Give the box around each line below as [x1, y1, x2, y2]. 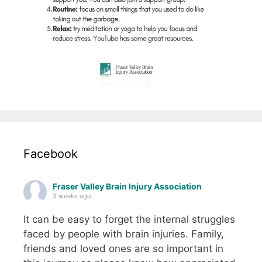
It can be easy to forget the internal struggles [23, 213, 235, 226]
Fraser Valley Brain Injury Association [53, 181, 202, 192]
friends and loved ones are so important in [23, 243, 223, 255]
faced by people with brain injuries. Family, [23, 228, 224, 240]
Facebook [23, 147, 78, 161]
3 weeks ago [53, 192, 91, 201]
